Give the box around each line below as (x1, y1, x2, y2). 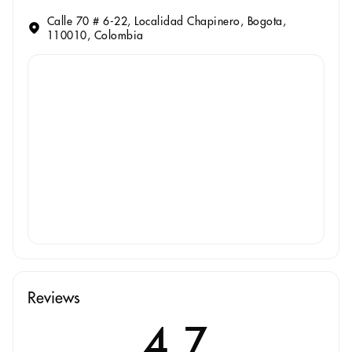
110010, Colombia (46, 27, 144, 42)
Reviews (27, 287, 80, 307)
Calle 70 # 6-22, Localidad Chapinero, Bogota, (46, 13, 287, 28)
